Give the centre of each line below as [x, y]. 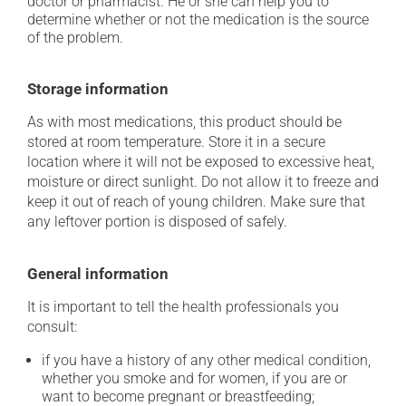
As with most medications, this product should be [184, 122]
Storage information [98, 89]
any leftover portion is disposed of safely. [157, 222]
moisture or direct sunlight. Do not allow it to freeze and [203, 182]
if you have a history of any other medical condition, [206, 360]
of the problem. [75, 38]
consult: [52, 327]
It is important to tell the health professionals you [183, 307]
